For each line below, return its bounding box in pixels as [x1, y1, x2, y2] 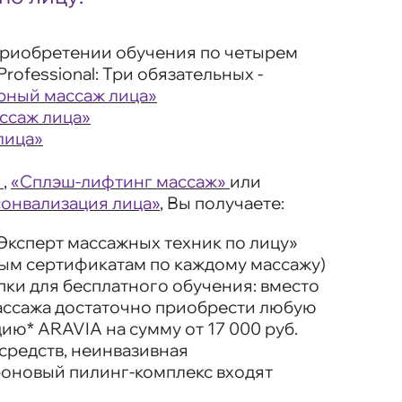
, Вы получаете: [160, 192, 284, 214]
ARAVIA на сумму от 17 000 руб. [34, 318, 298, 340]
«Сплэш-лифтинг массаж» [11, 170, 226, 193]
